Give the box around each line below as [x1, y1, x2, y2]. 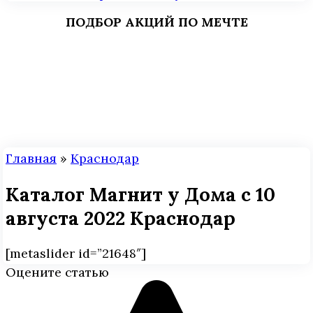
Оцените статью [6, 264, 109, 281]
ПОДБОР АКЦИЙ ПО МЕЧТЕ [65, 14, 248, 30]
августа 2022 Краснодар [6, 205, 235, 230]
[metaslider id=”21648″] [6, 245, 146, 262]
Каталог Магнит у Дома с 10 [6, 182, 275, 206]
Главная [6, 150, 57, 167]
